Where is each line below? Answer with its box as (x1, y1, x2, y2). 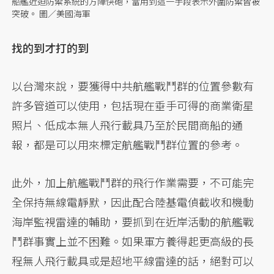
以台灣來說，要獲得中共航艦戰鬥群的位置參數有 (12, 78, 254, 94)
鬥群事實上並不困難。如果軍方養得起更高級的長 (12, 233, 254, 250)
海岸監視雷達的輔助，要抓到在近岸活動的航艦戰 (12, 213, 254, 230)
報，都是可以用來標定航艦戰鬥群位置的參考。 (12, 136, 243, 153)
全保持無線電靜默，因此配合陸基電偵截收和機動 (12, 194, 254, 210)
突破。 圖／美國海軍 (12, 7, 91, 20)
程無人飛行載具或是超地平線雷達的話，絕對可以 (12, 253, 254, 269)
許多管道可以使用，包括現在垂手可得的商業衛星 (12, 97, 254, 114)
